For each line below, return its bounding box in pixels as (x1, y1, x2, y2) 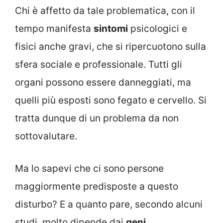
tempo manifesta (15, 23, 94, 35)
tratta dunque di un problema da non (15, 112, 179, 124)
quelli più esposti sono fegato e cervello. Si (15, 95, 207, 107)
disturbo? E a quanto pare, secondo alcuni (15, 198, 203, 210)
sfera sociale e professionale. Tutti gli (15, 59, 182, 71)
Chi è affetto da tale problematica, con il (15, 5, 195, 17)
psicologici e (128, 23, 187, 35)
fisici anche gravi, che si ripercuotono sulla (15, 41, 206, 53)
